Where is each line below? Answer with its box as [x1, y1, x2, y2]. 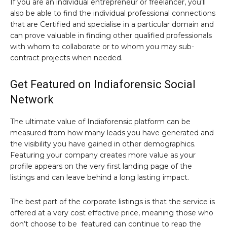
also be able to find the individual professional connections [10, 9, 215, 18]
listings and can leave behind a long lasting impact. [10, 173, 189, 182]
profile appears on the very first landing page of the [10, 162, 192, 171]
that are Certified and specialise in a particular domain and [10, 20, 214, 29]
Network [10, 93, 54, 106]
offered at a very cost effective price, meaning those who [10, 208, 213, 217]
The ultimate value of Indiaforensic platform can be [10, 117, 191, 126]
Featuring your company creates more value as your [10, 150, 196, 160]
